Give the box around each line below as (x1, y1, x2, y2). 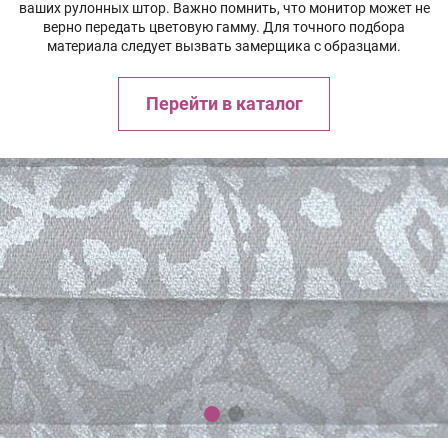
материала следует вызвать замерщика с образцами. (47, 37, 401, 54)
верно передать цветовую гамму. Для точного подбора (43, 18, 405, 35)
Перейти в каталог (145, 93, 303, 114)
